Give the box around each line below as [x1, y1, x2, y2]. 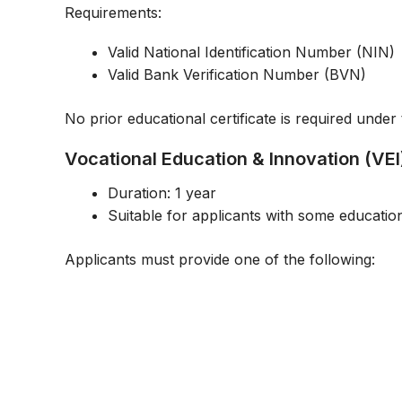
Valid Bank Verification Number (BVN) [108, 65, 366, 83]
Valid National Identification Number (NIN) [108, 42, 395, 61]
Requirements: [65, 3, 162, 22]
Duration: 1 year [108, 184, 216, 203]
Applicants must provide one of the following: [65, 250, 375, 269]
